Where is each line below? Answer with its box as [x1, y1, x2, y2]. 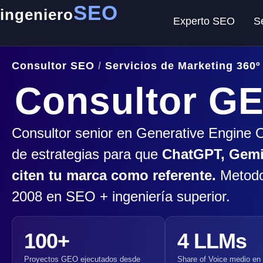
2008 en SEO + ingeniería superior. [12, 188, 230, 205]
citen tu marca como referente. [12, 167, 216, 184]
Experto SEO [173, 15, 235, 27]
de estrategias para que [12, 146, 162, 163]
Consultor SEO [12, 60, 95, 72]
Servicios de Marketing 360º [105, 60, 261, 72]
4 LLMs [177, 228, 247, 253]
